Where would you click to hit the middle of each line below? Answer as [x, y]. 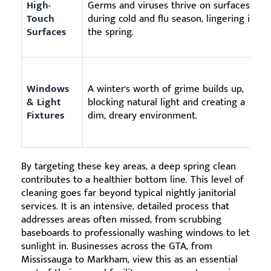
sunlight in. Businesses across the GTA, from [117, 247]
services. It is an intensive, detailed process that [125, 207]
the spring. [111, 32]
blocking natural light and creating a [166, 103]
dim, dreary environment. [142, 116]
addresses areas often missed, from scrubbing [121, 220]
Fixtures [45, 116]
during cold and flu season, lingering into [176, 19]
